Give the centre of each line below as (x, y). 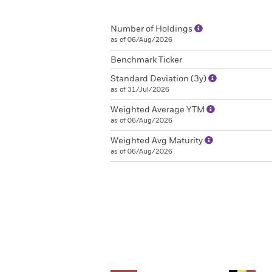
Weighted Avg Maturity (158, 141)
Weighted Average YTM (158, 110)
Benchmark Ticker (146, 60)
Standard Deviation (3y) (159, 79)
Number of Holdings (152, 29)
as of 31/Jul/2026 (140, 90)
